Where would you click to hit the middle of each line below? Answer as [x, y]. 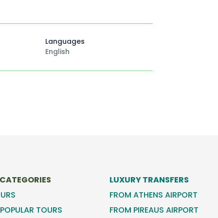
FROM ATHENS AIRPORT [153, 195]
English [58, 51]
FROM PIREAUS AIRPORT [154, 210]
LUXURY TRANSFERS [149, 180]
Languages [65, 41]
